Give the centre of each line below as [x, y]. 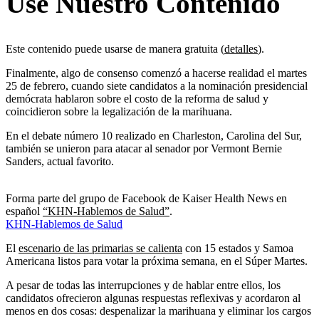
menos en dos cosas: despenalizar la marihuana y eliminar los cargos [158, 311]
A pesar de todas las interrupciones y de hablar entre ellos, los [143, 286]
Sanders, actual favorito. [60, 162]
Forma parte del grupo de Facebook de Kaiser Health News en [146, 199]
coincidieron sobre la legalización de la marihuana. [119, 112]
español [24, 211]
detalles [241, 49]
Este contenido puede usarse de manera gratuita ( [115, 49]
